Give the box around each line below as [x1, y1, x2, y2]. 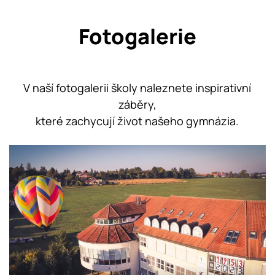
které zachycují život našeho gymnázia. [36, 113, 239, 128]
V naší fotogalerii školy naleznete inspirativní [23, 80, 252, 95]
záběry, [118, 96, 157, 112]
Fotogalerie [78, 21, 196, 50]
